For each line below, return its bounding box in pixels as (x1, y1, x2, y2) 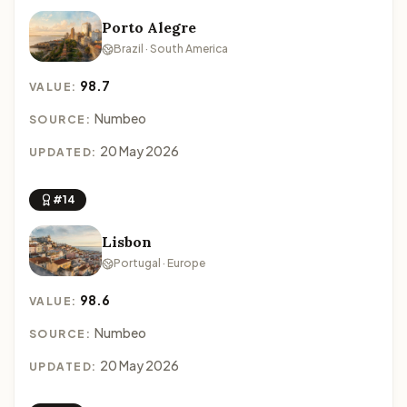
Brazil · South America (114, 42, 228, 55)
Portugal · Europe (114, 256, 205, 270)
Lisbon (102, 233, 152, 251)
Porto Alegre (102, 18, 196, 36)
